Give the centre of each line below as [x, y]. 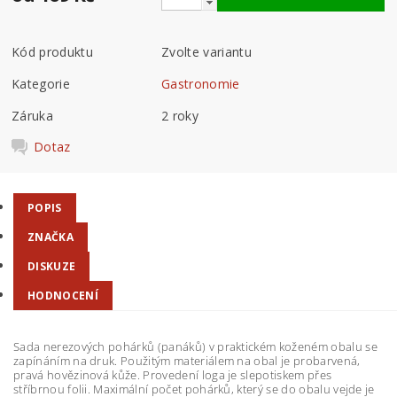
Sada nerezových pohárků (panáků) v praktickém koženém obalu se [195, 346]
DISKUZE [52, 266]
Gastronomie [201, 83]
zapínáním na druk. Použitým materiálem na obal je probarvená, [187, 361]
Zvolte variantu [206, 51]
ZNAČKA [51, 237]
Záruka [33, 115]
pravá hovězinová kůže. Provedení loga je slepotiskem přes [173, 375]
